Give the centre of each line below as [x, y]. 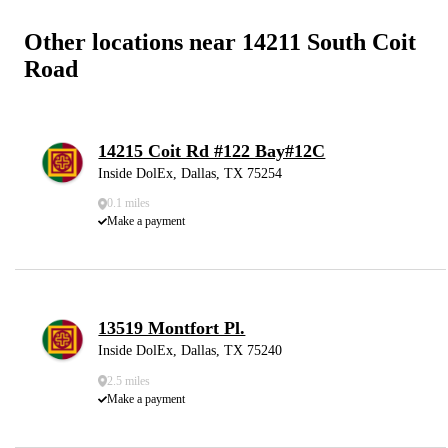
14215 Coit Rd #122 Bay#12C [212, 151]
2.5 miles [129, 380]
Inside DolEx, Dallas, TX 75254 [190, 174]
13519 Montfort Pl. [172, 328]
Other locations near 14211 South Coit [220, 42]
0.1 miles [129, 203]
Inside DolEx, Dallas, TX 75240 [190, 351]
